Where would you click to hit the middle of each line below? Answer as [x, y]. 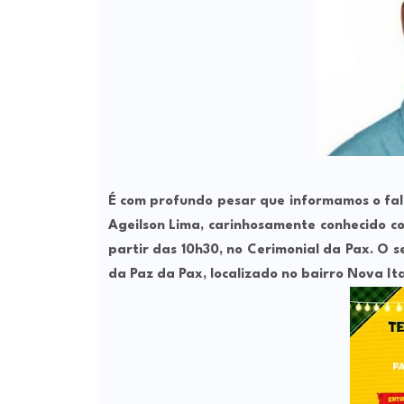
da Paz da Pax [155, 275]
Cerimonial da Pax [308, 251]
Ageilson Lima [154, 226]
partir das [144, 251]
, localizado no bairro [275, 275]
